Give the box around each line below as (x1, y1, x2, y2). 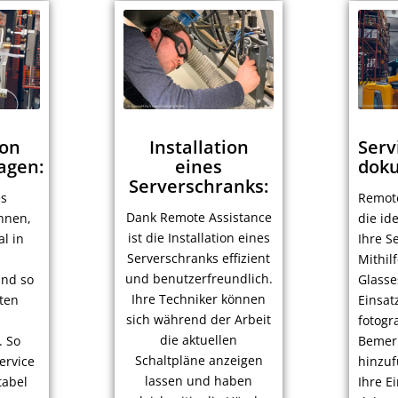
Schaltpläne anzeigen (134, 352, 263, 370)
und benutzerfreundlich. (124, 270, 273, 288)
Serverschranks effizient (127, 250, 271, 267)
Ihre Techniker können (131, 291, 267, 308)
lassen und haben (145, 372, 253, 390)
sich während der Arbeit (126, 311, 272, 329)
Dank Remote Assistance (125, 209, 272, 227)
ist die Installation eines (127, 229, 270, 247)
